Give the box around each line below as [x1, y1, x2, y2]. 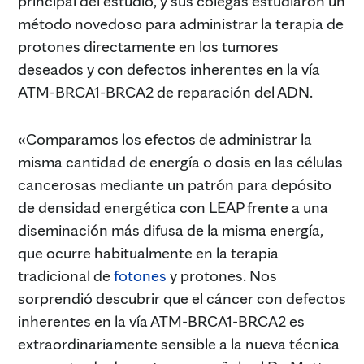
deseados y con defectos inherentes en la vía [18, 58, 320, 79]
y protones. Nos [167, 265, 277, 285]
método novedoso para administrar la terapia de [18, 13, 344, 33]
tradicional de [18, 265, 114, 285]
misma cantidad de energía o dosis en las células [18, 151, 343, 171]
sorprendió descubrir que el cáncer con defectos [18, 288, 346, 308]
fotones [114, 265, 167, 285]
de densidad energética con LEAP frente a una [18, 197, 328, 217]
